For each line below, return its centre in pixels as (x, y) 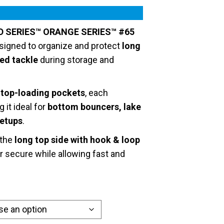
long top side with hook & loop (77, 140)
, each (97, 93)
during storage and (76, 60)
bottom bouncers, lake (94, 107)
